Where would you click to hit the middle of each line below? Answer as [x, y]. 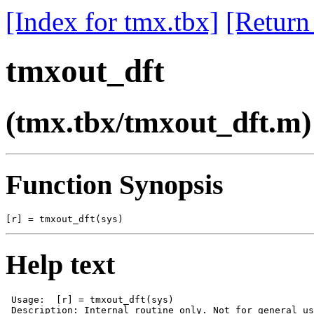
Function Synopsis [115, 184]
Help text [60, 264]
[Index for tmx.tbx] [112, 21]
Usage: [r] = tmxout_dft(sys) [90, 299]
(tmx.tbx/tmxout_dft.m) [158, 122]
